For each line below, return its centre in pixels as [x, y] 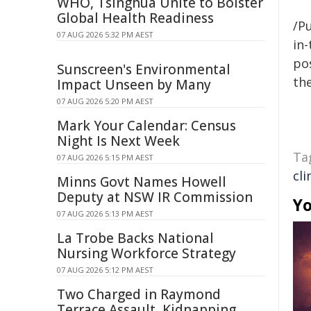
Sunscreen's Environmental [144, 69]
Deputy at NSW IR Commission [155, 197]
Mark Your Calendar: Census [146, 126]
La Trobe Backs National [135, 238]
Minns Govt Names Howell [142, 182]
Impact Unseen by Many [134, 85]
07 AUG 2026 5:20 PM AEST [105, 101]
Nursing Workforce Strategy [146, 253]
